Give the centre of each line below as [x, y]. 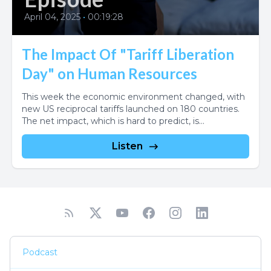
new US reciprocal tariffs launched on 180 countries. [131, 109]
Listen [127, 146]
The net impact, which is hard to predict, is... [113, 121]
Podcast [40, 252]
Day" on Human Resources [109, 73]
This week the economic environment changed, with [133, 97]
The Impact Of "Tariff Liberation [128, 54]
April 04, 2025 [52, 17]
